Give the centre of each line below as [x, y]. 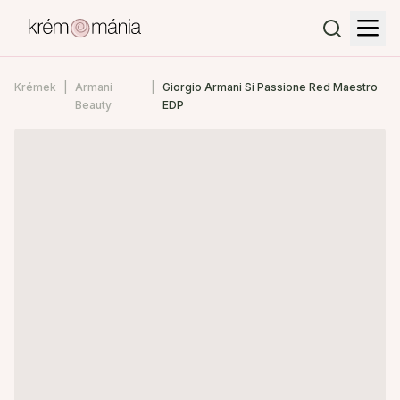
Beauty [93, 105]
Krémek [35, 87]
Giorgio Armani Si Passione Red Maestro [270, 87]
